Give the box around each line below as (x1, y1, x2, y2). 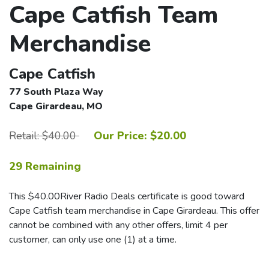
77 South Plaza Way (9, 85, 103, 98)
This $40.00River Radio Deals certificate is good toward (9, 190, 244, 203)
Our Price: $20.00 (94, 128, 186, 143)
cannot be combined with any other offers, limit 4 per (9, 219, 228, 232)
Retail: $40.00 (9, 128, 79, 143)
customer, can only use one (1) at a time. (9, 233, 177, 246)
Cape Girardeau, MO (9, 100, 103, 113)
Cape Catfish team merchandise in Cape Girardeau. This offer (9, 204, 259, 217)
